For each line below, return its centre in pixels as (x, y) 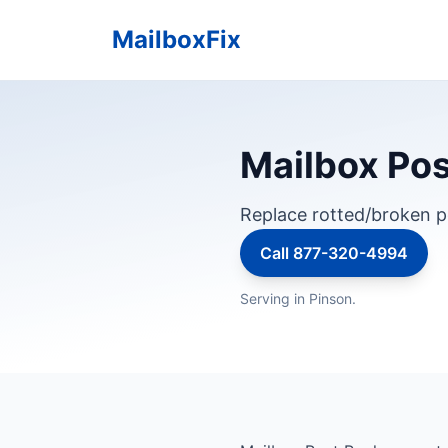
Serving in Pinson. (298, 298)
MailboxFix (176, 39)
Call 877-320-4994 (334, 253)
